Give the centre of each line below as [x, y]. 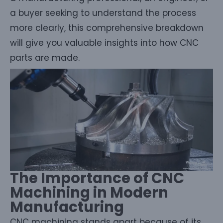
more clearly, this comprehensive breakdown [107, 28]
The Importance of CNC [97, 178]
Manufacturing [67, 207]
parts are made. [45, 58]
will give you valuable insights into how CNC [104, 43]
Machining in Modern [89, 192]
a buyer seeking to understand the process [103, 13]
